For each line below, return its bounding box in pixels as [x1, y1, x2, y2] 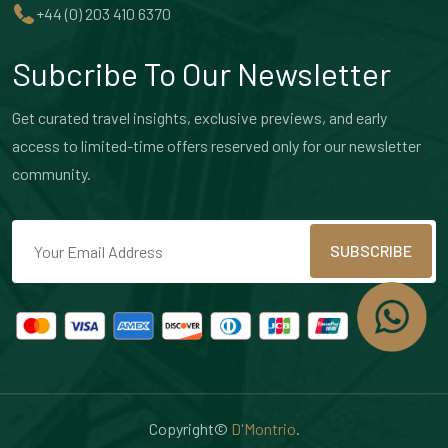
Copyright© [148, 418, 231, 438]
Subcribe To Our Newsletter [12, 54, 391, 93]
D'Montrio [230, 418, 296, 438]
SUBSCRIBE [330, 241, 412, 261]
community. [12, 164, 91, 184]
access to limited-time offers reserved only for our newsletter [12, 136, 421, 156]
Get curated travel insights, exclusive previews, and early [12, 108, 387, 128]
